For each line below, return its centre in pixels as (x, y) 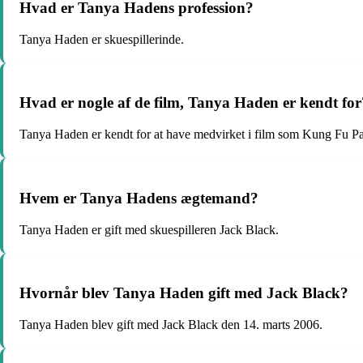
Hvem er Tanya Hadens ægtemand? (139, 198)
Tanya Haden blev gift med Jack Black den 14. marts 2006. (171, 325)
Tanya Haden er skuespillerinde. (102, 39)
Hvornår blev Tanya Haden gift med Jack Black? (184, 293)
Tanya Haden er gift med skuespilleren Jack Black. (149, 229)
